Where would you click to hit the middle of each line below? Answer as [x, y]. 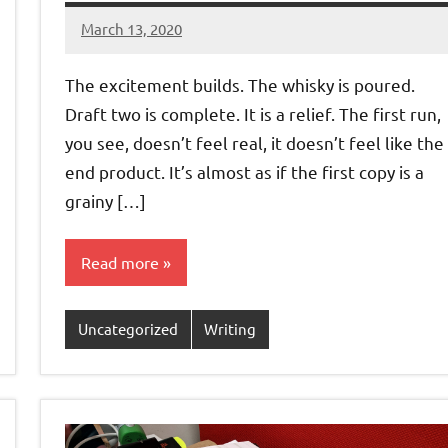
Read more [120, 262]
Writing [230, 329]
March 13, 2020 [131, 29]
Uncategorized [127, 329]
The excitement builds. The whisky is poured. [240, 84]
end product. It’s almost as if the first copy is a [244, 171]
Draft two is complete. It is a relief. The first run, [253, 113]
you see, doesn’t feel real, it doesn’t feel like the [254, 142]
